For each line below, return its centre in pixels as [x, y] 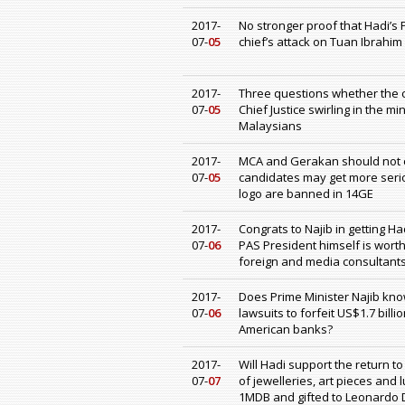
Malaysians [270, 126]
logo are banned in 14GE [306, 194]
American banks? [286, 330]
